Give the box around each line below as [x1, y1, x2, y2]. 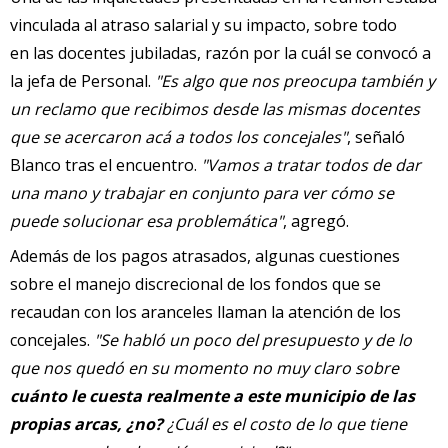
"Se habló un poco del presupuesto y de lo [94, 328, 412, 351]
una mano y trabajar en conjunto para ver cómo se [10, 181, 394, 204]
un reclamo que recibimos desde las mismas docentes [10, 97, 420, 120]
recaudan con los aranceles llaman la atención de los [10, 300, 401, 323]
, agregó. [283, 209, 349, 232]
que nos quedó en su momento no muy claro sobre [10, 356, 399, 379]
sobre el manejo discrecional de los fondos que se [10, 272, 381, 295]
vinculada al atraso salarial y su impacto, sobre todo [10, 13, 397, 36]
